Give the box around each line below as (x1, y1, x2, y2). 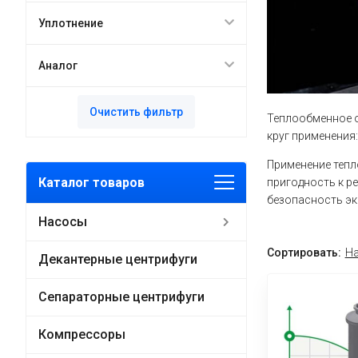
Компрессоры (38, 327, 125, 342)
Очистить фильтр (89, 105, 183, 118)
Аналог (38, 59, 78, 72)
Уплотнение (38, 17, 103, 30)
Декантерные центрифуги (38, 252, 197, 267)
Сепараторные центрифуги (38, 289, 205, 304)
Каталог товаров (38, 175, 145, 190)
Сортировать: (266, 245, 341, 259)
